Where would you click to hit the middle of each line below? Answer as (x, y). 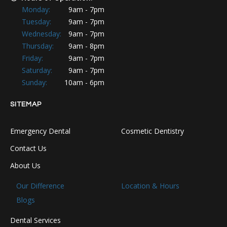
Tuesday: (37, 22)
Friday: (33, 58)
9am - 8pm (86, 46)
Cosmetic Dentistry (153, 131)
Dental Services (35, 220)
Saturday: (38, 70)
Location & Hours (150, 186)
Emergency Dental (40, 131)
